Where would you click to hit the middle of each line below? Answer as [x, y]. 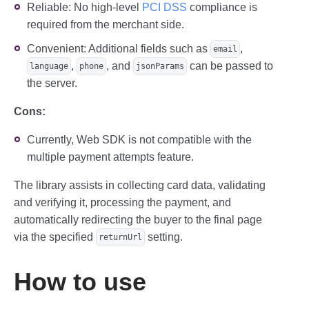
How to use [80, 282]
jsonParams [160, 66]
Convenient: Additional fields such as [119, 49]
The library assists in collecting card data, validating [140, 185]
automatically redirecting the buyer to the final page [138, 220]
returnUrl [120, 237]
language [49, 66]
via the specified [55, 237]
